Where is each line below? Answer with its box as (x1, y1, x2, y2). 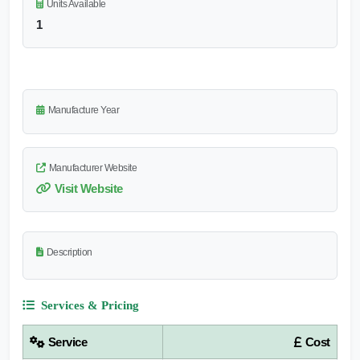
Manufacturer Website (48, 162, 137, 174)
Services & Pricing (41, 298, 139, 312)
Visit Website (54, 181, 123, 195)
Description (46, 246, 92, 258)
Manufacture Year (47, 104, 120, 116)
